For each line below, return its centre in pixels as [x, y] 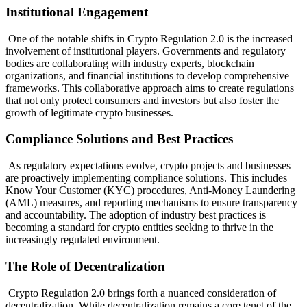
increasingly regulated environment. [83, 240]
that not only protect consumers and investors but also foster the [142, 100]
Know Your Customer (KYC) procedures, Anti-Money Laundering [150, 191]
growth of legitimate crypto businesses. [89, 112]
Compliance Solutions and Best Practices [119, 139]
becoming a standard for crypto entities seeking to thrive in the [139, 228]
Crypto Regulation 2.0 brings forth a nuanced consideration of [141, 293]
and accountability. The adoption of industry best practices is [136, 215]
